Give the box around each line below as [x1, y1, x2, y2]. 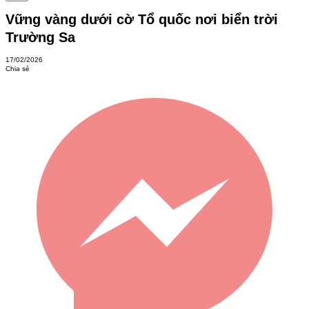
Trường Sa [6, 29, 75, 45]
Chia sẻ [6, 65, 30, 73]
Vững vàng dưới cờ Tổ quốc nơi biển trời [6, 11, 278, 27]
